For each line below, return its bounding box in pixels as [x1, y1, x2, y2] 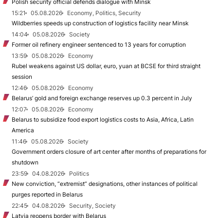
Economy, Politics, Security [67, 9, 141, 17]
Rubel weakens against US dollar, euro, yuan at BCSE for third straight [12, 62, 200, 70]
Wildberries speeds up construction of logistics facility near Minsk [12, 19, 189, 27]
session [12, 73, 32, 81]
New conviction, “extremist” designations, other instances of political [12, 180, 198, 188]
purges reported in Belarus [12, 191, 83, 199]
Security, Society [69, 202, 116, 210]
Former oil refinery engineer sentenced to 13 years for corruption [12, 41, 186, 49]
